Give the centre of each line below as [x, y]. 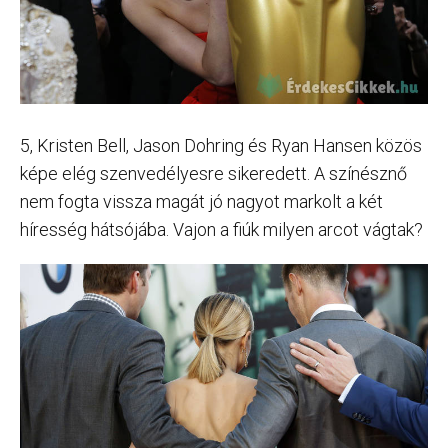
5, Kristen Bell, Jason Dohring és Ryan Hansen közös [221, 146]
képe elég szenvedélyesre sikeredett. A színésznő [213, 174]
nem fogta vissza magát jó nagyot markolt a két [201, 202]
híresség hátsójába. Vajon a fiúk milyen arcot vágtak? [221, 230]
